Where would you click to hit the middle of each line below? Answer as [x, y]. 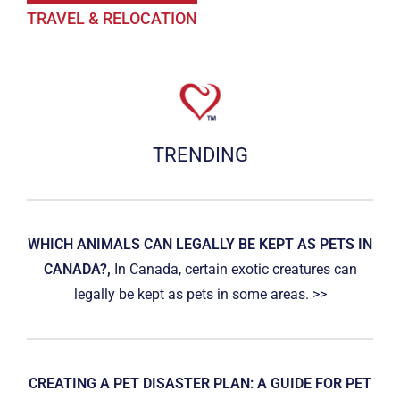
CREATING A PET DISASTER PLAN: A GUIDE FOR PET [200, 383]
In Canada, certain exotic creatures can [235, 269]
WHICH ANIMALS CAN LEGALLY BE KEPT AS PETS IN [200, 244]
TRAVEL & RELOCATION [112, 19]
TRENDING [200, 154]
